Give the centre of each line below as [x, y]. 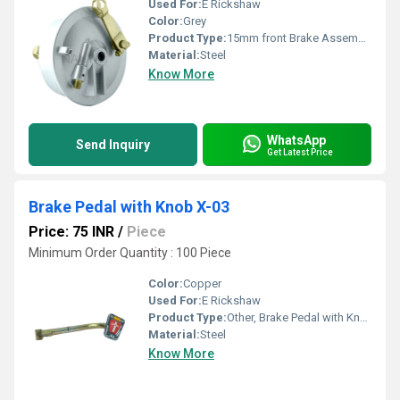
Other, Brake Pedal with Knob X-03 [293, 317]
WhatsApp [296, 140]
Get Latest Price [300, 152]
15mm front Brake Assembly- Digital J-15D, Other [292, 38]
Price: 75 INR [71, 232]
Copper [202, 283]
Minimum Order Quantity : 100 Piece [130, 253]
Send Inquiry [113, 145]
